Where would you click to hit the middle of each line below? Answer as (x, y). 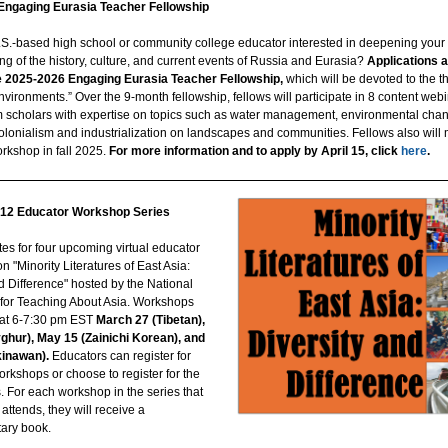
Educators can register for (120, 356)
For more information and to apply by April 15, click (255, 151)
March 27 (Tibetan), (150, 320)
